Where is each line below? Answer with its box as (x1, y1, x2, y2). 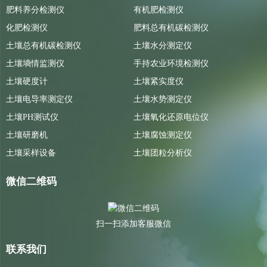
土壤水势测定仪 (133, 95, 192, 104)
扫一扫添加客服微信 (96, 219, 171, 229)
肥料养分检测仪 (6, 5, 64, 15)
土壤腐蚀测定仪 (133, 131, 192, 140)
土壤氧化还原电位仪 (133, 113, 209, 122)
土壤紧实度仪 (133, 77, 184, 86)
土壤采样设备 (6, 148, 56, 158)
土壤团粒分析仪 (133, 148, 192, 158)
